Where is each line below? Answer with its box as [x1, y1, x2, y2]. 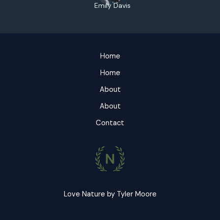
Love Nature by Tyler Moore [63, 189, 157, 199]
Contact [96, 118, 124, 128]
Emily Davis [94, 1, 131, 10]
